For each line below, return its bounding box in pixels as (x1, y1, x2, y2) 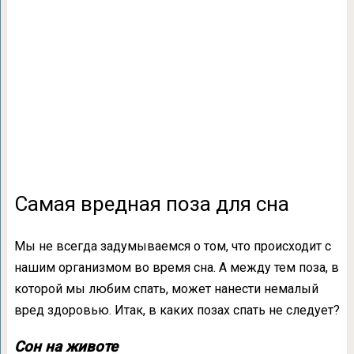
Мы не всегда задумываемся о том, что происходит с (13, 239, 331, 254)
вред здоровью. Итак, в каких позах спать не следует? (13, 303, 340, 318)
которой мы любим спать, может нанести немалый (13, 281, 318, 296)
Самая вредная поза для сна (13, 192, 289, 216)
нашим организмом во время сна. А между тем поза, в (13, 260, 339, 275)
